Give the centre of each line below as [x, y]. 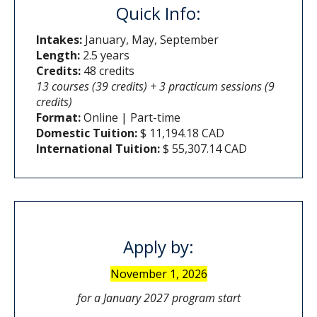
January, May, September [150, 39]
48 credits [108, 70]
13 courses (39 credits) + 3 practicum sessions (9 [155, 86]
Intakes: [59, 39]
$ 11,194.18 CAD [181, 133]
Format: [58, 117]
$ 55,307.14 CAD [203, 148]
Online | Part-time [131, 117]
